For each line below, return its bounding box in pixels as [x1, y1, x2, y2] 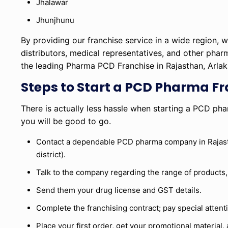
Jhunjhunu [36, 15, 75, 25]
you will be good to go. [21, 116, 111, 127]
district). [36, 150, 66, 160]
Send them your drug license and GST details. [36, 185, 202, 195]
